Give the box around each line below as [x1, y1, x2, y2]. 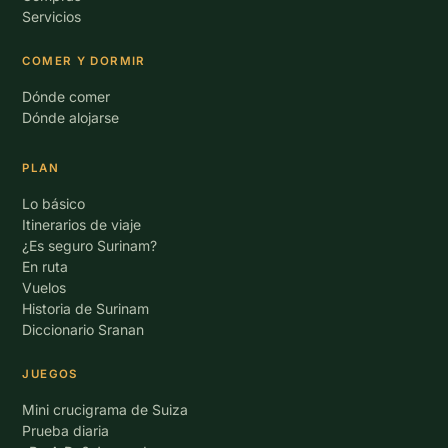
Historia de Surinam [22, 300, 150, 317]
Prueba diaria [22, 422, 110, 439]
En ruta [22, 258, 69, 275]
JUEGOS [22, 367, 78, 381]
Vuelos [22, 279, 67, 296]
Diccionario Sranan [22, 321, 145, 338]
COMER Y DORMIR [22, 54, 146, 68]
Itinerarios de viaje [22, 216, 142, 233]
